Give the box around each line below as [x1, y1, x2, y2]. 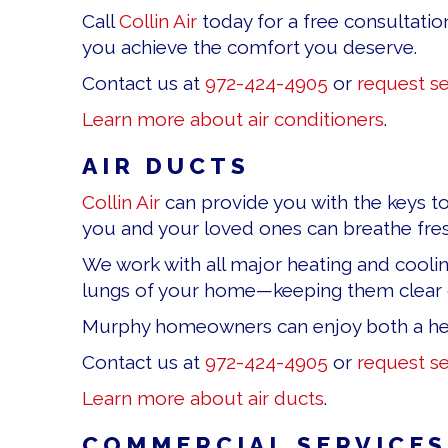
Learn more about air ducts [82, 387, 324, 410]
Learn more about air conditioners [82, 108, 384, 131]
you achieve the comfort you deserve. [82, 36, 417, 59]
